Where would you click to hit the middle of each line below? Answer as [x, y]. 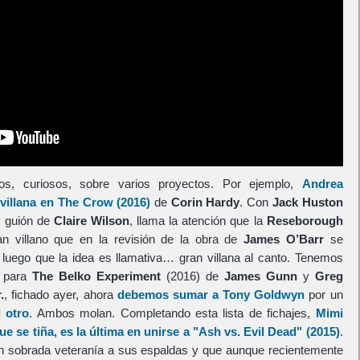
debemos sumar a [170, 294]
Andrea [322, 183]
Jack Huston [307, 202]
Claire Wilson [92, 220]
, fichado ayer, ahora [61, 294]
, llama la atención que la [198, 220]
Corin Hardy [205, 202]
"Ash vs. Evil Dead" [247, 331]
